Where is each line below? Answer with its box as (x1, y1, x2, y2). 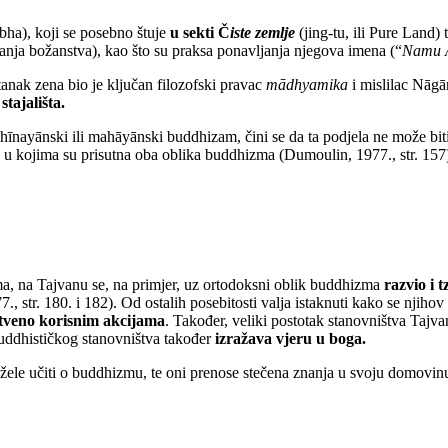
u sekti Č (170, 24, 230, 42)
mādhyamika (266, 76, 348, 94)
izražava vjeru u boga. (215, 329, 366, 347)
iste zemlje (230, 24, 295, 42)
